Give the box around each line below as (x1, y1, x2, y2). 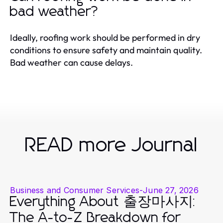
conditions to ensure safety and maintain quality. (10, 44, 202, 56)
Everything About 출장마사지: (10, 195, 197, 209)
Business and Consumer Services (10, 185, 139, 195)
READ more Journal (25, 135, 198, 155)
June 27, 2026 (143, 185, 199, 195)
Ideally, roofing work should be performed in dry (10, 31, 200, 43)
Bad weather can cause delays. (10, 56, 133, 68)
